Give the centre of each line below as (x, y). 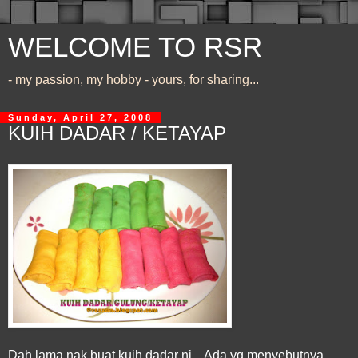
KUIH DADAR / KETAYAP (117, 133)
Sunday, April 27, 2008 (80, 117)
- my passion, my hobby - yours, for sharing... (133, 80)
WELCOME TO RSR (135, 47)
